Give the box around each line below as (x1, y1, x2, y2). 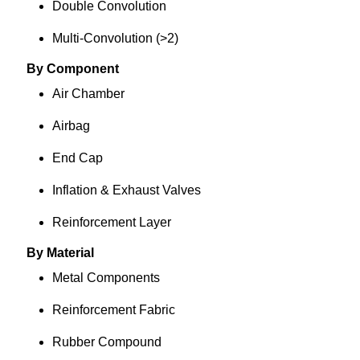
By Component (26, 62, 125, 76)
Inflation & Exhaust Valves (51, 183, 227, 197)
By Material (26, 246, 104, 260)
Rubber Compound (51, 335, 187, 349)
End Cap (51, 151, 129, 165)
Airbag (51, 119, 116, 133)
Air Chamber (51, 87, 150, 100)
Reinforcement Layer (51, 215, 197, 229)
